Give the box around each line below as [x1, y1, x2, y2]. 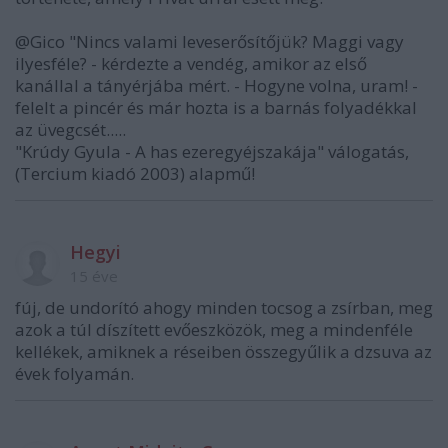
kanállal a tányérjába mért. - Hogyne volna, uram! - [15, 73, 418, 97]
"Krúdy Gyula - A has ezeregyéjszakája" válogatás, [15, 139, 409, 163]
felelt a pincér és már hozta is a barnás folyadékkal [15, 95, 417, 119]
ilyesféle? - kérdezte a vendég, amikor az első [15, 51, 367, 75]
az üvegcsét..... [15, 117, 126, 141]
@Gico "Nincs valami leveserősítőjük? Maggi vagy [15, 29, 404, 53]
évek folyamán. [15, 361, 134, 385]
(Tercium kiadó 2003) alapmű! [15, 161, 255, 185]
